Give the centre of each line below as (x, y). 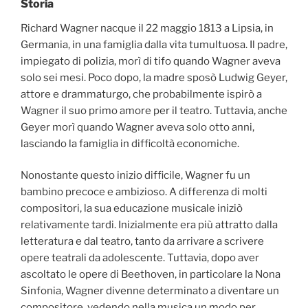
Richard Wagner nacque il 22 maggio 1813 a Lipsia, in (147, 28)
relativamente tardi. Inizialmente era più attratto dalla (149, 225)
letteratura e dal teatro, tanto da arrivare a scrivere (142, 242)
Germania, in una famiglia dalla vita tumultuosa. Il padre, (154, 44)
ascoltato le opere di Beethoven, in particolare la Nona (151, 275)
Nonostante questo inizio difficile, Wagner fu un (135, 176)
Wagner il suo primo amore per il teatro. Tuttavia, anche (154, 110)
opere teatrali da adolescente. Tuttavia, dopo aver (140, 258)
